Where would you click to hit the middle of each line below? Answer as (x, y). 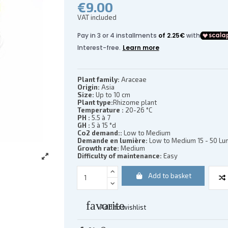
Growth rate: (98, 148)
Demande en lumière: (112, 140)
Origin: (88, 87)
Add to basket (170, 175)
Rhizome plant (135, 102)
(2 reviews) (207, 21)
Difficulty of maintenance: (119, 155)
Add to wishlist (122, 207)
